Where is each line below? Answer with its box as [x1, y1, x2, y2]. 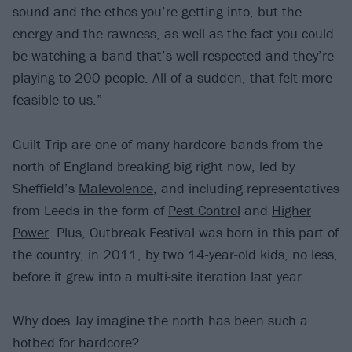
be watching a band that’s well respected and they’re [13, 46, 334, 64]
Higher [272, 200, 311, 219]
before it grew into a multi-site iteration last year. [13, 266, 306, 285]
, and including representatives [153, 178, 339, 197]
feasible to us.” [13, 90, 102, 108]
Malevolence [79, 178, 153, 197]
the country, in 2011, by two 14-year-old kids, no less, [13, 244, 338, 263]
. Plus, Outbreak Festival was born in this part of [49, 222, 339, 241]
